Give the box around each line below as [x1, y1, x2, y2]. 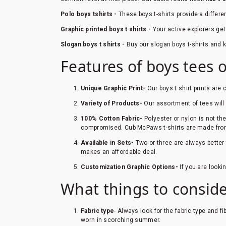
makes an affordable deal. [81, 148, 159, 155]
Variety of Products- [81, 99, 144, 107]
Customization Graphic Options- [81, 163, 180, 171]
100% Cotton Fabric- [81, 115, 144, 122]
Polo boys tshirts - [61, 10, 119, 18]
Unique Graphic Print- [81, 84, 147, 92]
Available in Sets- [81, 139, 136, 146]
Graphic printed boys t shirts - [61, 25, 153, 33]
